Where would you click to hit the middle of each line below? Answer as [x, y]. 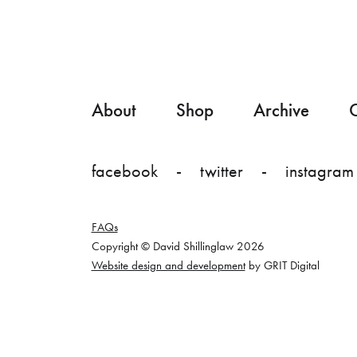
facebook [124, 171]
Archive [281, 110]
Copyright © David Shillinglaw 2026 [178, 246]
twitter [221, 171]
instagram [319, 171]
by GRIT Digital [282, 265]
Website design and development [168, 265]
